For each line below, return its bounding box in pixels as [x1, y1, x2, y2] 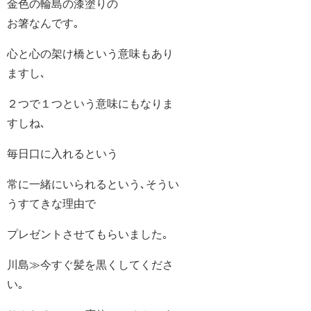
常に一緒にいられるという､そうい [7, 178, 179, 190]
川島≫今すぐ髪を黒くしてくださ [7, 259, 174, 271]
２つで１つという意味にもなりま [7, 98, 174, 110]
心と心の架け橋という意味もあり [7, 48, 174, 60]
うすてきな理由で [7, 198, 96, 210]
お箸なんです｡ [7, 17, 79, 29]
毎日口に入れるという [7, 148, 118, 160]
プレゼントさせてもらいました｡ [7, 228, 168, 240]
